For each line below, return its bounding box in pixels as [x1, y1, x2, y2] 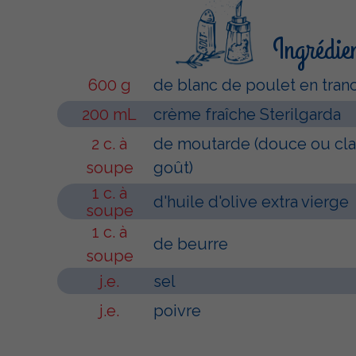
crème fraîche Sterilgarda [153, 105, 341, 124]
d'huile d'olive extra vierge [153, 192, 349, 211]
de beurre [153, 234, 228, 253]
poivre [153, 301, 201, 320]
